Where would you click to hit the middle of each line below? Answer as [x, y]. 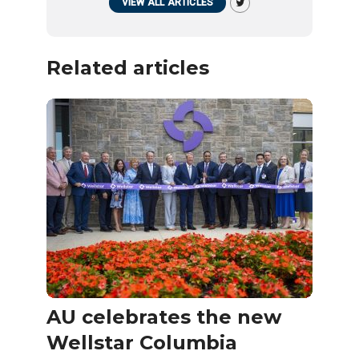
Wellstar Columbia [142, 343]
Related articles [128, 68]
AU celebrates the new [164, 317]
